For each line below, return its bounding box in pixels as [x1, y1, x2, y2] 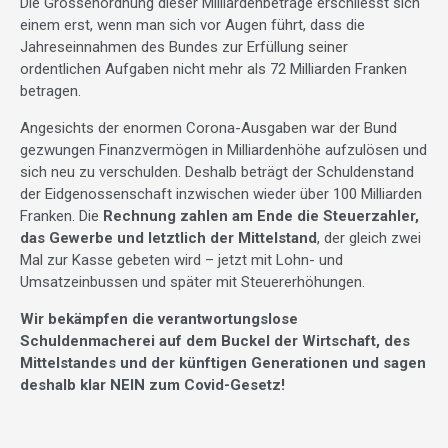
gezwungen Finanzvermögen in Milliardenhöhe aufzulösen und [20, 140, 427, 159]
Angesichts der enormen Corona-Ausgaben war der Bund [20, 118, 397, 137]
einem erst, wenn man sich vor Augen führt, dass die [20, 15, 365, 34]
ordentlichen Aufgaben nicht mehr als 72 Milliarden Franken [20, 59, 407, 78]
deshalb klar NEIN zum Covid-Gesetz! [20, 375, 285, 394]
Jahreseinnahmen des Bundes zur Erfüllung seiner [20, 37, 348, 56]
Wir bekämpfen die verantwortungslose [20, 309, 298, 328]
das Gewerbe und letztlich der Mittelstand [20, 228, 317, 247]
